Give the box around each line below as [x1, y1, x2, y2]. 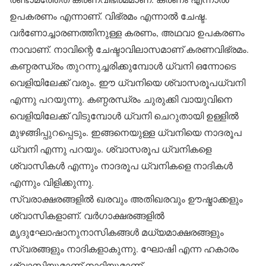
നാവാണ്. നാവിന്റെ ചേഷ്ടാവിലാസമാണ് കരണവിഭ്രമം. [9, 43, 249, 55]
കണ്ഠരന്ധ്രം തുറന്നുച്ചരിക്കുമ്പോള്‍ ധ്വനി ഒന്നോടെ [9, 59, 236, 72]
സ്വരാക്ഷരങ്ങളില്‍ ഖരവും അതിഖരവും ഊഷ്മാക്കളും [9, 192, 243, 205]
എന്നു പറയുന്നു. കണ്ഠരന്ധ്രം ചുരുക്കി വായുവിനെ [9, 93, 232, 105]
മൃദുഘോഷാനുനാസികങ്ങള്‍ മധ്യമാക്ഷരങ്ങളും [9, 226, 224, 238]
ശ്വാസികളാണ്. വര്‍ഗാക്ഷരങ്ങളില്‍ [9, 209, 164, 221]
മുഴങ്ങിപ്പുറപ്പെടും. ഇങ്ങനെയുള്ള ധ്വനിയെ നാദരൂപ [9, 126, 242, 138]
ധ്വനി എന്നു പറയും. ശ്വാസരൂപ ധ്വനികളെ [9, 142, 211, 155]
